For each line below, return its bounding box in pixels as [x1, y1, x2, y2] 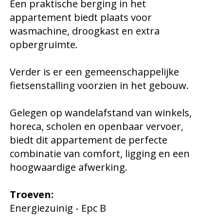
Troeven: [10, 188, 54, 201]
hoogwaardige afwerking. [10, 161, 127, 174]
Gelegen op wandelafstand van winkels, [10, 106, 192, 120]
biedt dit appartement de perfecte [10, 133, 167, 147]
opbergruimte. [10, 38, 78, 52]
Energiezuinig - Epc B [10, 201, 106, 215]
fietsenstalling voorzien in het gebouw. [10, 79, 189, 92]
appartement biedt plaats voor [10, 11, 152, 24]
